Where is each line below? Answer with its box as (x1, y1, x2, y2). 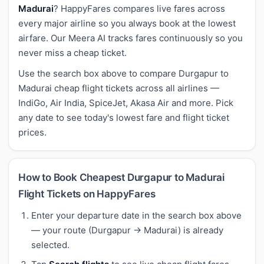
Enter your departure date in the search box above (31, 209, 242, 221)
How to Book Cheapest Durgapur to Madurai (18, 171, 225, 183)
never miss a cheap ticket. (18, 47, 127, 58)
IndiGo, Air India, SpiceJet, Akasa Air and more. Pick (18, 97, 233, 108)
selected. (31, 239, 70, 250)
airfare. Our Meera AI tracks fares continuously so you (18, 32, 243, 44)
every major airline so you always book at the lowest (18, 17, 236, 29)
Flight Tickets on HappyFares (18, 187, 156, 200)
